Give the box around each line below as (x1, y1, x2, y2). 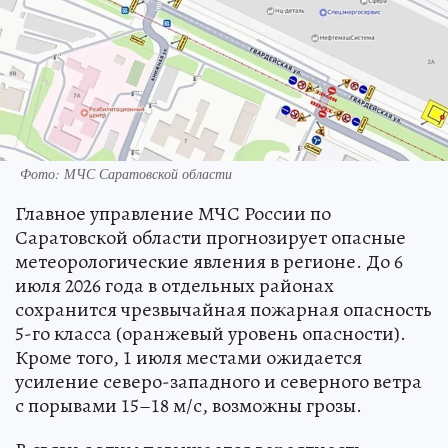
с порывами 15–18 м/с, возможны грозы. (15, 391, 362, 419)
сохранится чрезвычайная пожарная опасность (15, 295, 432, 323)
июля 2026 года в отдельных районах (15, 271, 334, 299)
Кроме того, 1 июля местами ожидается (15, 343, 362, 371)
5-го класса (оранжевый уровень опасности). (15, 319, 406, 347)
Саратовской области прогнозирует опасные (15, 223, 406, 251)
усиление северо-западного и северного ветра (15, 367, 422, 395)
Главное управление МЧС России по (15, 199, 331, 227)
